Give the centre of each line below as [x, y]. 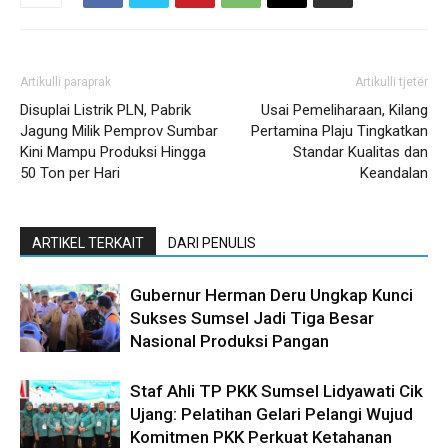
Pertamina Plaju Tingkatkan [339, 130]
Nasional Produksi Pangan [229, 340]
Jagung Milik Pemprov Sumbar [119, 130]
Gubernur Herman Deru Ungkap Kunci [271, 294]
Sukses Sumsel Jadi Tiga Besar [252, 317]
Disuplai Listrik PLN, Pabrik [105, 109]
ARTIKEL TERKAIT [88, 242]
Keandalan [394, 172]
